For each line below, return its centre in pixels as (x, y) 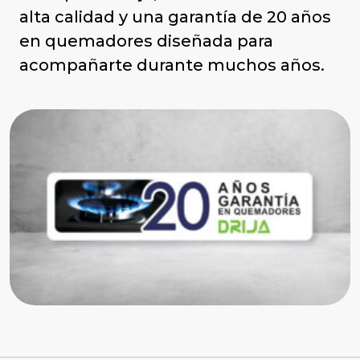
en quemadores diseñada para (146, 41)
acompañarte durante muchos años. (172, 65)
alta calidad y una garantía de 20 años (175, 16)
